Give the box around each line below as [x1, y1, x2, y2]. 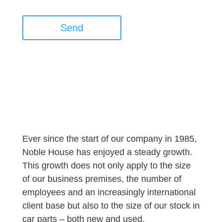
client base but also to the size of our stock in [22, 200, 200, 211]
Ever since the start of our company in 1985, [22, 133, 197, 144]
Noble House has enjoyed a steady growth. [22, 147, 192, 157]
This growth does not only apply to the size [22, 160, 191, 170]
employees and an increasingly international [22, 187, 196, 197]
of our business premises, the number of [22, 173, 181, 184]
